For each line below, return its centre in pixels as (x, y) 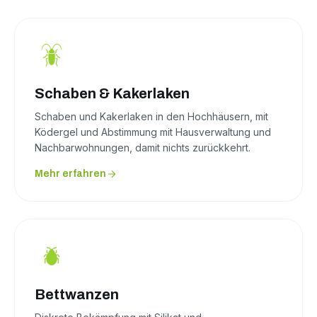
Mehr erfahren (70, 174)
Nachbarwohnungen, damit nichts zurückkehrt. (143, 148)
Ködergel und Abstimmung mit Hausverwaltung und (153, 132)
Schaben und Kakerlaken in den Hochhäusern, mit (151, 117)
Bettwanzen (77, 295)
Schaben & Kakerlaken (112, 94)
